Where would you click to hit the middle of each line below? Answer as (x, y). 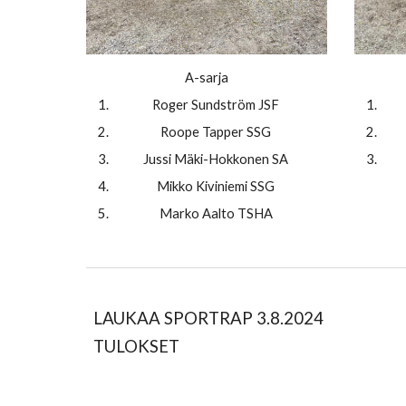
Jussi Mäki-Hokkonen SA (216, 159)
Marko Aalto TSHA (216, 214)
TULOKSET (136, 346)
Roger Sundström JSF (216, 105)
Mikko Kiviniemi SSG (216, 187)
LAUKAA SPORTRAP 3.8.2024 (208, 318)
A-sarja (207, 78)
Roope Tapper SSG (216, 132)
